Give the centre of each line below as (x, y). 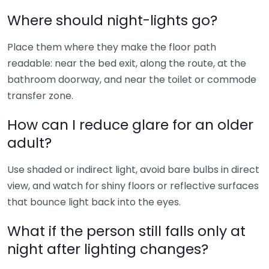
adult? (29, 142)
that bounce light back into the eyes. (94, 202)
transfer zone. (40, 95)
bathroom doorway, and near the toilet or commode (132, 79)
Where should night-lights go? (112, 20)
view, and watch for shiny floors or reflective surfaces (133, 186)
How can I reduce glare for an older (130, 124)
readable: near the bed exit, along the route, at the (127, 63)
